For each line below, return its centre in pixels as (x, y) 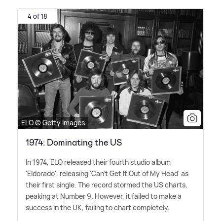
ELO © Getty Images (53, 122)
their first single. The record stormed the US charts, (107, 184)
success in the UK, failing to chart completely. (98, 207)
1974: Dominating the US (74, 142)
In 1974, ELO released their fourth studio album (98, 162)
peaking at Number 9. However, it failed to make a (104, 196)
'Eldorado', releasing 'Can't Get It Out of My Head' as (107, 173)
